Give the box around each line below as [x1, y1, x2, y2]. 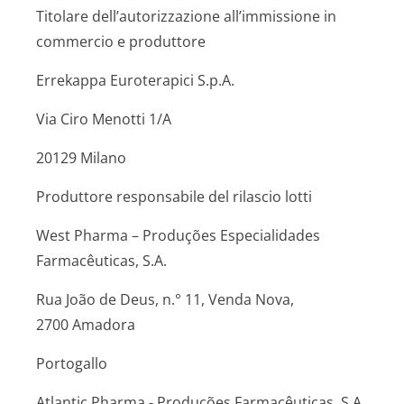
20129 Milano [36, 148, 126, 168]
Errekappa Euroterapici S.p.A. [36, 70, 234, 90]
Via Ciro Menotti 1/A [36, 109, 171, 129]
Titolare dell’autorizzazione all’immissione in [36, 6, 336, 26]
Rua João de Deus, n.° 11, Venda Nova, [36, 289, 294, 309]
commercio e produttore [36, 32, 206, 51]
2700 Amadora [36, 315, 135, 335]
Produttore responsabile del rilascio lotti [36, 187, 312, 207]
